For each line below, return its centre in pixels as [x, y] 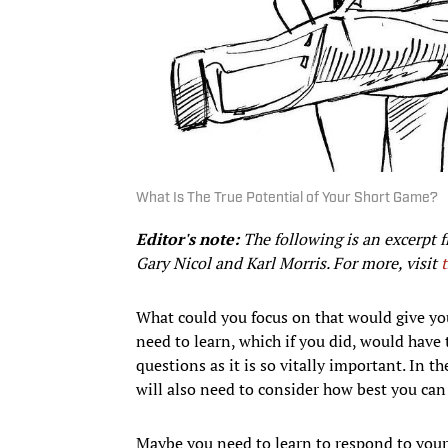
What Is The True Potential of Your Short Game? [287, 198]
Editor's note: [187, 238]
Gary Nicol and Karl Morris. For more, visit [288, 262]
